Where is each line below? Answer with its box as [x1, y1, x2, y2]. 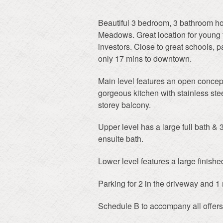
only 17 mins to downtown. [98, 52, 192, 64]
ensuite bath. [98, 133, 143, 145]
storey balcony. [98, 99, 151, 111]
